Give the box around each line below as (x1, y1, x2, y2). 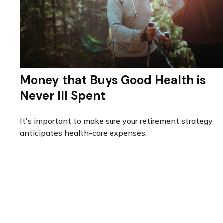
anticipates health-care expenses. (20, 128, 147, 138)
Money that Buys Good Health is (20, 72, 206, 88)
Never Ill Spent (20, 88, 105, 104)
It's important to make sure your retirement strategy (20, 116, 213, 126)
